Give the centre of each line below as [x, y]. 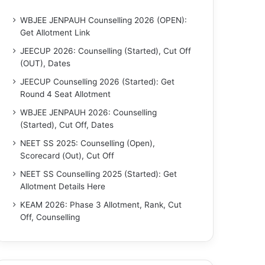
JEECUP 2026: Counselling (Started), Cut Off [106, 51]
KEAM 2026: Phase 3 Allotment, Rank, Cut [101, 205]
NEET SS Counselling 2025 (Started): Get [99, 174]
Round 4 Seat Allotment [66, 94]
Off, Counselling [50, 217]
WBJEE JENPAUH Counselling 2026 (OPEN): [104, 20]
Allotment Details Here [63, 186]
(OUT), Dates [46, 63]
